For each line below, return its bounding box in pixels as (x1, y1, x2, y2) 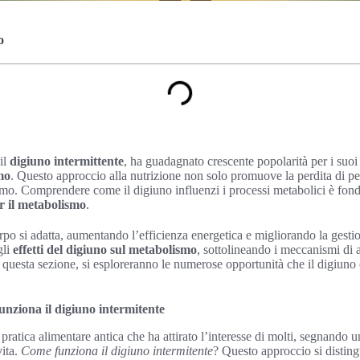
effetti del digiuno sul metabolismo (13, 243, 197, 256)
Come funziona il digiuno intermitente (21, 344, 213, 358)
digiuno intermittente (10, 154, 124, 168)
